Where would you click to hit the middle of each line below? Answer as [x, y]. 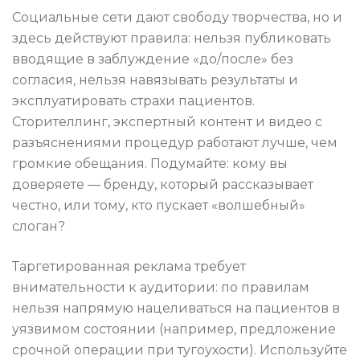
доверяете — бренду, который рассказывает [163, 185]
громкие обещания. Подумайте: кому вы [150, 164]
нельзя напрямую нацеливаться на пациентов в [176, 309]
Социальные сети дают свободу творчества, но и [177, 18]
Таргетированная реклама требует [129, 267]
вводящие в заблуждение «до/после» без [153, 59]
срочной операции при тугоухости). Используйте [180, 350]
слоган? [39, 227]
